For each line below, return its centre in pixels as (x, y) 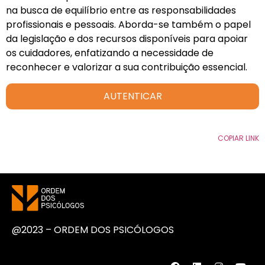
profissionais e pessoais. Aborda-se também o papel (128, 25)
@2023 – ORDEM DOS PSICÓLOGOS (93, 230)
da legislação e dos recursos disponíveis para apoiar (127, 39)
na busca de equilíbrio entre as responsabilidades (121, 11)
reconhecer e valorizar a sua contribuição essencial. (127, 67)
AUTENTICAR (132, 96)
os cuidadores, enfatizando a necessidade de (110, 53)
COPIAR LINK (238, 138)
